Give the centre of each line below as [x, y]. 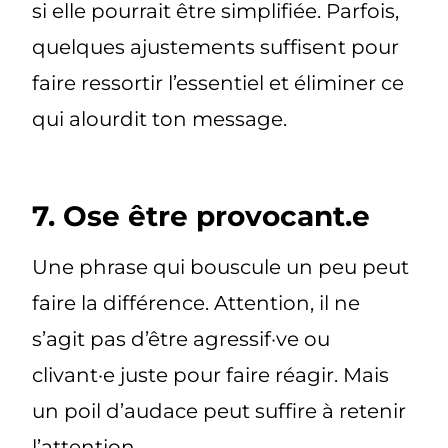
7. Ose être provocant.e [201, 215]
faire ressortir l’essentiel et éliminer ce [218, 82]
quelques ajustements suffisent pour [216, 46]
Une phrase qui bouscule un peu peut [221, 266]
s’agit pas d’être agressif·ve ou [181, 338]
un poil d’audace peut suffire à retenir [219, 410]
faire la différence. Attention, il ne [196, 302]
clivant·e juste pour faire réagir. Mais [211, 374]
